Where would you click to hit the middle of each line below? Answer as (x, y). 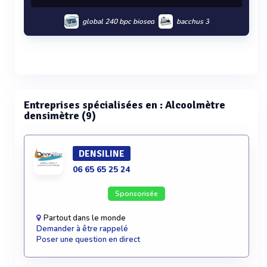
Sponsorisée (136, 194)
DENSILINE (102, 154)
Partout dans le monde (84, 218)
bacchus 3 (193, 21)
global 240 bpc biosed (118, 21)
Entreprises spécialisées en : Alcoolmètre (125, 105)
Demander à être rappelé (82, 229)
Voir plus (136, 80)
